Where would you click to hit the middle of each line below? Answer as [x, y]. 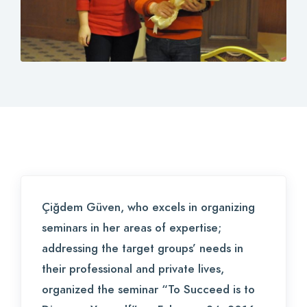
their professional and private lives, [133, 269]
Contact [51, 16]
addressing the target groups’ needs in [143, 248]
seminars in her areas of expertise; [132, 228]
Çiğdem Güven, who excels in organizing [148, 207]
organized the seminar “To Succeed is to [148, 290]
